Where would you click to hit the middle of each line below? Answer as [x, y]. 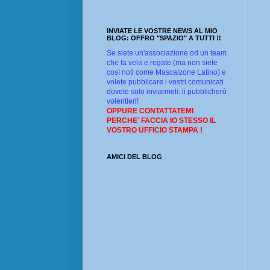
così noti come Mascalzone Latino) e [166, 73]
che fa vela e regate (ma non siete [162, 63]
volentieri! [123, 102]
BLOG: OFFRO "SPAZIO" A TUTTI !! [164, 38]
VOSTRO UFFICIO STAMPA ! [155, 130]
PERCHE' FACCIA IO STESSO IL [161, 121]
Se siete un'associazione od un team [167, 53]
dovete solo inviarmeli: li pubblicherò [167, 92]
